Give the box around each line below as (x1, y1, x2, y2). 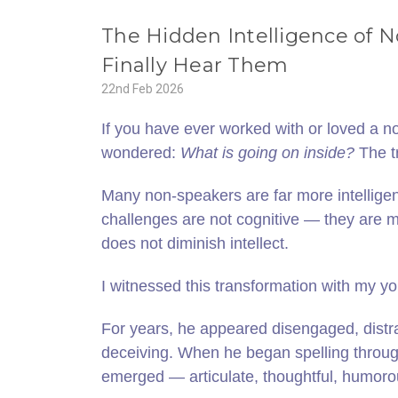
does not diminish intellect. (101, 235, 289, 252)
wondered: (101, 144, 180, 162)
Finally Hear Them (101, 53, 289, 77)
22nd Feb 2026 (101, 82, 184, 96)
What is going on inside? (180, 144, 354, 162)
